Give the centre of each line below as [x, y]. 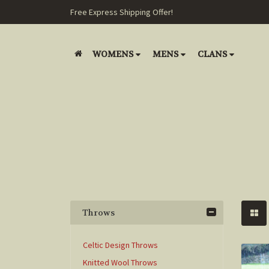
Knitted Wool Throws [120, 262]
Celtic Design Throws [120, 245]
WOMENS [113, 54]
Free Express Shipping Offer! [122, 12]
